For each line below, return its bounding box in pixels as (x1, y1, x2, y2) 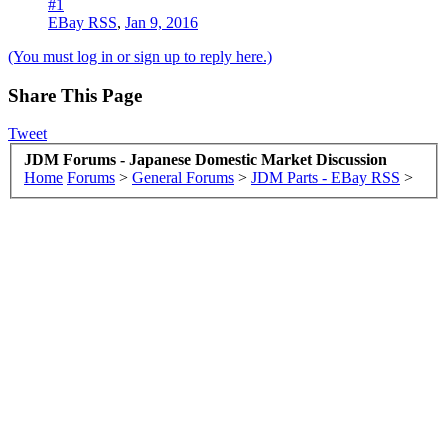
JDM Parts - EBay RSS (251, 168, 400, 186)
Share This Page (8, 84, 142, 106)
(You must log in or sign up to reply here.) (8, 47, 272, 65)
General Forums (132, 168, 234, 186)
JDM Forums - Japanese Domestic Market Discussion (24, 150, 387, 168)
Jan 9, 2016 (125, 13, 198, 31)
